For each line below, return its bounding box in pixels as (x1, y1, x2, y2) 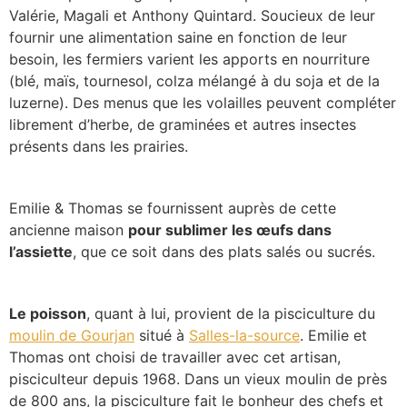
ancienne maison (9, 221, 128, 240)
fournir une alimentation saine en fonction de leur (9, 28, 347, 47)
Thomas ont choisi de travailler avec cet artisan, (9, 348, 341, 367)
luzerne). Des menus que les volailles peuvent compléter (9, 94, 396, 113)
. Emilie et (300, 326, 367, 345)
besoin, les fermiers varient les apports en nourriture (9, 50, 370, 69)
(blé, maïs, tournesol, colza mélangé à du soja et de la (9, 72, 380, 91)
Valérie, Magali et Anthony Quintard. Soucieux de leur (9, 6, 375, 25)
